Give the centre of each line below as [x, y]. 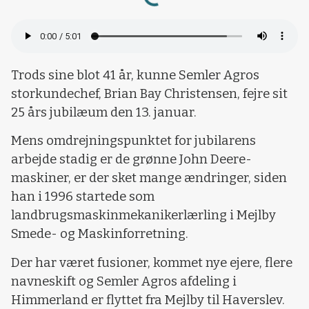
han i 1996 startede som [83, 197]
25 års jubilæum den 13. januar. [104, 113]
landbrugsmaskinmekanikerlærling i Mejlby [143, 216]
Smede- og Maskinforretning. [100, 234]
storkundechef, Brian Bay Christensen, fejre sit [149, 94]
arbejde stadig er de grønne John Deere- [131, 160]
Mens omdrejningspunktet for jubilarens [133, 141]
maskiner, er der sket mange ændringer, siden [149, 178]
